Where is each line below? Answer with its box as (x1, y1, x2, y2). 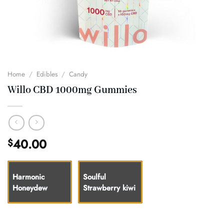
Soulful (83, 171, 106, 183)
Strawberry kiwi (83, 182, 135, 194)
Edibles (36, 69, 58, 79)
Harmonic (12, 171, 44, 183)
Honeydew (12, 182, 47, 194)
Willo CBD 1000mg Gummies (7, 83, 137, 97)
